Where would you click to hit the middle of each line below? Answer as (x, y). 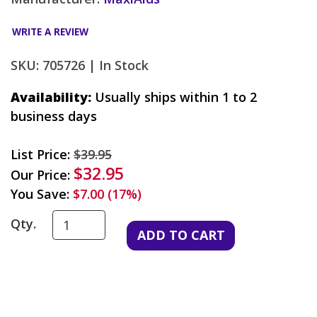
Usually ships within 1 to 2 (174, 97)
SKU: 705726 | (53, 65)
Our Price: (42, 174)
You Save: (42, 194)
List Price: (42, 154)
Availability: (51, 97)
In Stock (124, 65)
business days (54, 116)
